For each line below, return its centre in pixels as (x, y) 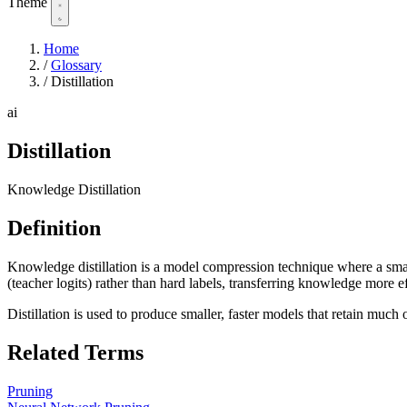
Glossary (76, 65)
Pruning (30, 391)
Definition (54, 228)
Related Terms (75, 352)
